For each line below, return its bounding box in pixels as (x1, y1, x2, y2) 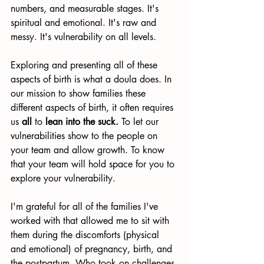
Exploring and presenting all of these (11, 59, 160, 71)
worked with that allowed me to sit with (11, 214, 172, 227)
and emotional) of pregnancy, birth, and (11, 243, 175, 255)
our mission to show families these (11, 87, 148, 100)
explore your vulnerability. (11, 172, 118, 184)
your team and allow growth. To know (11, 144, 167, 156)
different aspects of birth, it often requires (11, 101, 176, 114)
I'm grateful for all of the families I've (11, 200, 161, 213)
